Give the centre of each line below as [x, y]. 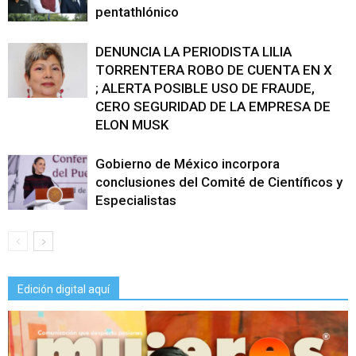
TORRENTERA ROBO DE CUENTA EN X [214, 70]
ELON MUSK [132, 125]
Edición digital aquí [64, 289]
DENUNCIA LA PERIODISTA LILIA [193, 52]
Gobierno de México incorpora [188, 164]
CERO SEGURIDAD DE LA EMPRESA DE [213, 106]
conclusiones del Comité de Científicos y [219, 182]
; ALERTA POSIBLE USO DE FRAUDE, [205, 88]
